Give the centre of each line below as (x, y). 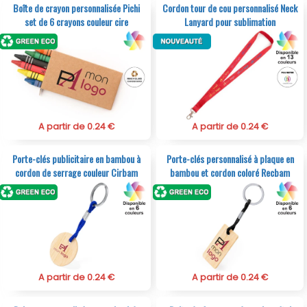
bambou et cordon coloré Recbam (230, 173)
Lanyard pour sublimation (230, 21)
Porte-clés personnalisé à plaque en (230, 159)
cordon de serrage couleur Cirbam (77, 173)
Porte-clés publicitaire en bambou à (77, 159)
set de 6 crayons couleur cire (77, 21)
